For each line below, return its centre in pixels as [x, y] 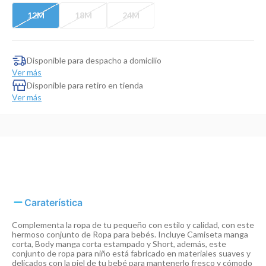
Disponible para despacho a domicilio [94, 60]
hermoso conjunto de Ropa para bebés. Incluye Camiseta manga [130, 234]
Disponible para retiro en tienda [85, 85]
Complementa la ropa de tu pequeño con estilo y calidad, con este [133, 225]
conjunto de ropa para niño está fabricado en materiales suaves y [131, 253]
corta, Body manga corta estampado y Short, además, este [119, 244]
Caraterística [53, 202]
